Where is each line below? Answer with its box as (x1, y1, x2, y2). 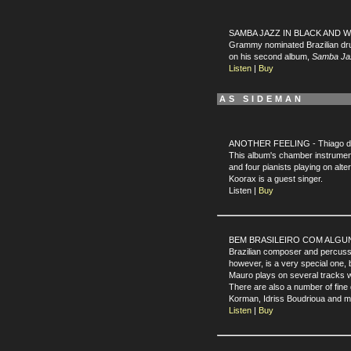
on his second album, (229, 52, 312, 61)
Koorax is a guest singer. (229, 174, 323, 183)
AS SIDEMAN (219, 94, 304, 103)
